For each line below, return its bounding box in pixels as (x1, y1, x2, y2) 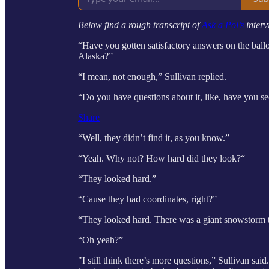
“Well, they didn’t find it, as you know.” (78, 133, 229, 144)
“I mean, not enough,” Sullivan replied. (78, 71, 226, 82)
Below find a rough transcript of (78, 20, 202, 31)
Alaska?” (78, 51, 113, 62)
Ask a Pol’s (202, 20, 244, 31)
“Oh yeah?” (78, 235, 123, 246)
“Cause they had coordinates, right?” (78, 194, 217, 205)
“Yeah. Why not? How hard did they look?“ (78, 153, 245, 164)
